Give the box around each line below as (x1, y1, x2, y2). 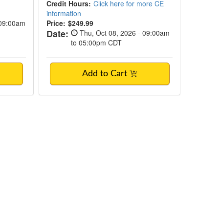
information (46, 8, 82, 18)
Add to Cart (82, 69, 130, 78)
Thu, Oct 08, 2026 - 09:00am (78, 28, 170, 38)
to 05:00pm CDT (71, 38, 122, 47)
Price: (46, 18, 66, 28)
